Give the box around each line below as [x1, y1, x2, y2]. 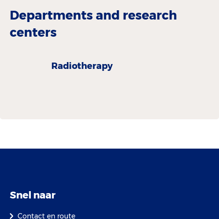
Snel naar [10, 189, 56, 201]
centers [10, 25, 57, 40]
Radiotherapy [51, 60, 113, 71]
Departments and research [10, 8, 177, 23]
